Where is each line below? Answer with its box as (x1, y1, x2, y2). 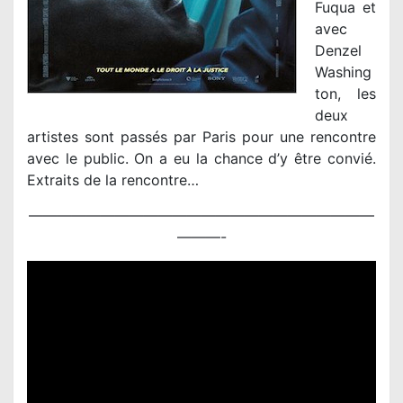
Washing (315, 63, 372, 82)
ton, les (315, 85, 376, 103)
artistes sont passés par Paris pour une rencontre (27, 128, 376, 147)
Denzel (315, 41, 362, 60)
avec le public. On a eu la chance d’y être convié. (27, 149, 376, 168)
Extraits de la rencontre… (27, 171, 199, 190)
